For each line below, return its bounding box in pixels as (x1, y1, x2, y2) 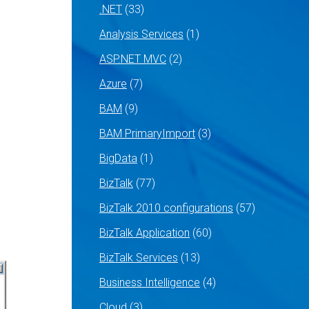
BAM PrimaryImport (99, 127, 195, 140)
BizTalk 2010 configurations (99, 201, 233, 215)
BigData (99, 152, 137, 165)
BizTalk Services (99, 251, 178, 264)
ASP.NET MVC (99, 52, 166, 66)
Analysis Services (99, 28, 183, 41)
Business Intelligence (99, 276, 200, 289)
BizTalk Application (99, 226, 190, 239)
